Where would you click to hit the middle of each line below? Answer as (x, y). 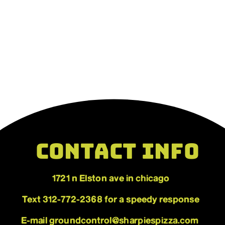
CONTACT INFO (117, 151)
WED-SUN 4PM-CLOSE (112, 195)
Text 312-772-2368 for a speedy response (111, 200)
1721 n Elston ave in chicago (111, 179)
